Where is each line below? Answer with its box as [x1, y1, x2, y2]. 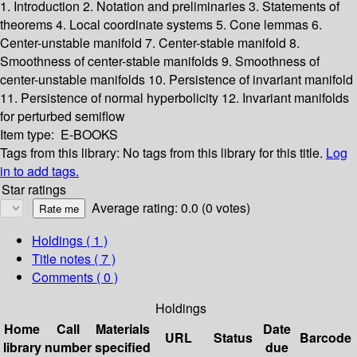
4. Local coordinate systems [56, 15, 216, 34]
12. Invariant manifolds [222, 88, 349, 108]
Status [214, 328, 253, 347]
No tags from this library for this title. [123, 143, 323, 163]
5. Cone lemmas [216, 15, 312, 34]
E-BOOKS [61, 125, 118, 144]
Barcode [299, 328, 351, 347]
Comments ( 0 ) [32, 268, 118, 287]
